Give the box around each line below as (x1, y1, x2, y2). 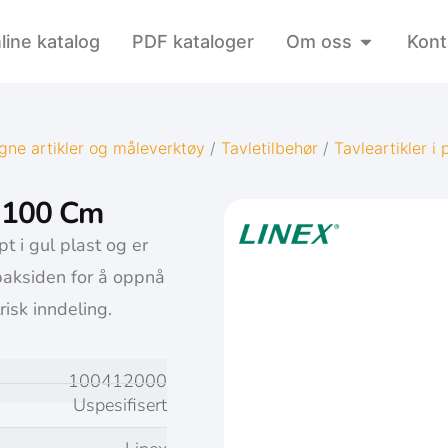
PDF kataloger (132, 31, 254, 52)
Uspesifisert (73, 393, 167, 418)
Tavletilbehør (221, 138, 318, 158)
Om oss (286, 31, 352, 52)
